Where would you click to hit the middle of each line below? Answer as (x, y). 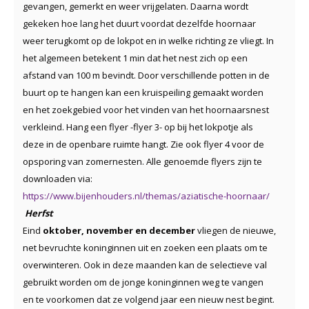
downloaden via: (58, 178)
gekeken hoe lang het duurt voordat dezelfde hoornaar (139, 23)
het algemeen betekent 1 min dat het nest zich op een (135, 58)
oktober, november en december (120, 230)
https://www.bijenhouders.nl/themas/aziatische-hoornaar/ (146, 196)
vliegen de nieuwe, (237, 230)
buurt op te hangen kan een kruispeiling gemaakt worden (143, 92)
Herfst (39, 213)
